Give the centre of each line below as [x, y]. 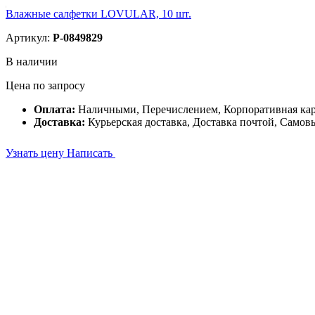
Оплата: [56, 109]
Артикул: [29, 38]
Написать [91, 153]
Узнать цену [36, 153]
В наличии [32, 62]
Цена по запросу [45, 85]
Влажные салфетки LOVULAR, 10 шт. [98, 14]
